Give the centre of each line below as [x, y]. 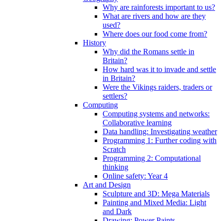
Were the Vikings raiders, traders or [157, 87]
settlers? [115, 96]
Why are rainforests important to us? [159, 7]
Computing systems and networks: [156, 113]
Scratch [114, 149]
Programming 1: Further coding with [160, 140]
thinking [115, 167]
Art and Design [107, 184]
